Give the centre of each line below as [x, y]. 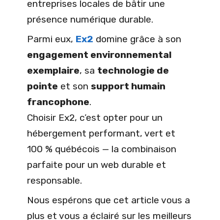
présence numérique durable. [90, 20]
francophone [58, 102]
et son [74, 86]
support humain [128, 86]
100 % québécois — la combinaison [102, 149]
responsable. [55, 181]
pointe [42, 86]
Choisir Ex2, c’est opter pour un [95, 118]
